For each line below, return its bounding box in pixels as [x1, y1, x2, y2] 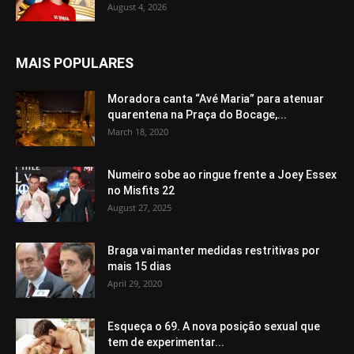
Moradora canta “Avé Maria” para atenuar [107, 92, 324, 106]
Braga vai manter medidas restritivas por [107, 244, 320, 258]
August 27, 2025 [107, 201, 171, 214]
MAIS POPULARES [16, 55, 134, 72]
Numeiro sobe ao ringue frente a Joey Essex [107, 168, 337, 182]
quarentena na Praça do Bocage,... [107, 108, 287, 122]
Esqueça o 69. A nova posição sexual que [107, 320, 320, 333]
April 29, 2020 [107, 277, 162, 290]
